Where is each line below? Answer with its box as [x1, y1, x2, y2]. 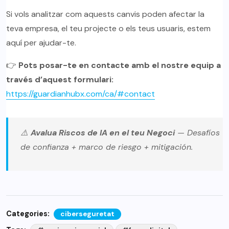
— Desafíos [175, 127, 220, 139]
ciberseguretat [60, 210, 114, 219]
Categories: [6, 209, 50, 219]
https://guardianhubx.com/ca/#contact [6, 88, 155, 100]
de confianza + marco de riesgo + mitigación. [20, 142, 193, 153]
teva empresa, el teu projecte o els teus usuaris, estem [6, 23, 211, 34]
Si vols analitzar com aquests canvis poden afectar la [6, 9, 204, 20]
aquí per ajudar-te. [6, 37, 76, 49]
